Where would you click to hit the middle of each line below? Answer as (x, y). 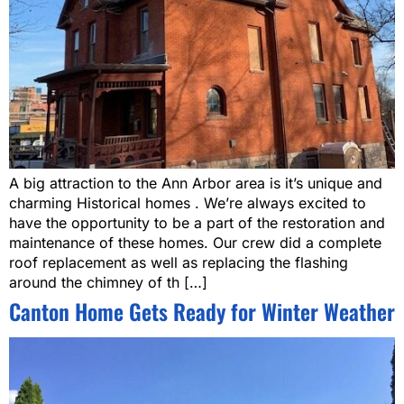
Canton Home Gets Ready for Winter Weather (202, 312)
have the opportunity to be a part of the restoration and (197, 223)
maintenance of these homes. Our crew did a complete (195, 243)
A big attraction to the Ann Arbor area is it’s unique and (196, 184)
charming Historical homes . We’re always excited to (188, 203)
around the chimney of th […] (108, 283)
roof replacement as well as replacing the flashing (179, 263)
